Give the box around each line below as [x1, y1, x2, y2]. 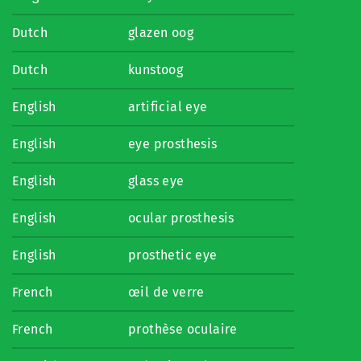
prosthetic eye [128, 247, 218, 263]
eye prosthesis [128, 136, 218, 151]
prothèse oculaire [128, 322, 238, 337]
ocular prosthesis [128, 210, 234, 226]
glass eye [128, 173, 185, 189]
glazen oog [128, 25, 193, 40]
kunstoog [128, 62, 184, 77]
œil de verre [128, 284, 205, 300]
